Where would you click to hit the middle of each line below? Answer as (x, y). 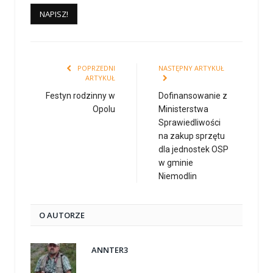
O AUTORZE (62, 215)
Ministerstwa (183, 109)
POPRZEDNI (95, 68)
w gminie (176, 163)
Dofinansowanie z (193, 96)
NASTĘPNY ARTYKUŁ (191, 68)
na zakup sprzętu (192, 136)
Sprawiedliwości (190, 123)
